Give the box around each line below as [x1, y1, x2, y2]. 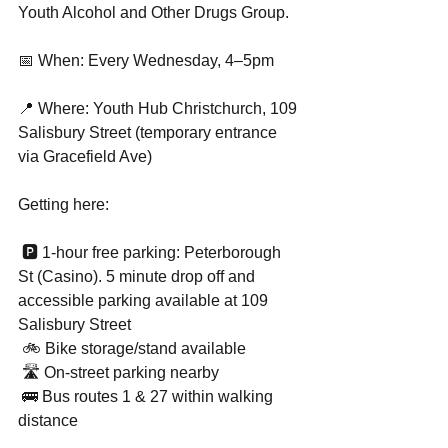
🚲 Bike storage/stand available [18, 340, 246, 357]
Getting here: [18, 196, 109, 213]
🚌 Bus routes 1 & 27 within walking [18, 388, 277, 405]
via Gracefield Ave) [18, 148, 152, 165]
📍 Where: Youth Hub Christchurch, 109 [18, 100, 301, 117]
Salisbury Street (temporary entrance [18, 124, 281, 141]
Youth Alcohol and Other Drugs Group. [18, 4, 289, 21]
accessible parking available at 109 [18, 292, 272, 309]
